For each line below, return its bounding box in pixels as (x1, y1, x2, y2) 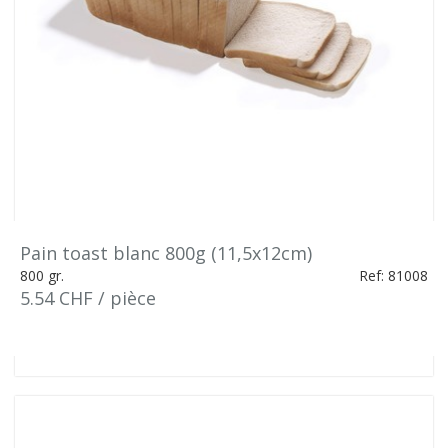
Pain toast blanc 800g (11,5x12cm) (20, 241, 312, 265)
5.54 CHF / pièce (20, 286, 156, 310)
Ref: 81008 (359, 266, 428, 285)
